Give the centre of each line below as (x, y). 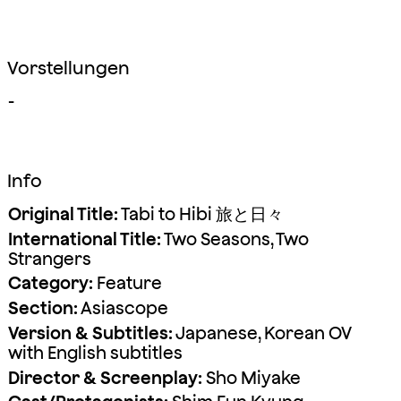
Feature (127, 283)
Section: (43, 308)
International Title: (84, 239)
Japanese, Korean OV (262, 333)
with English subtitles (95, 352)
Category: (50, 283)
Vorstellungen (68, 67)
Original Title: (63, 213)
